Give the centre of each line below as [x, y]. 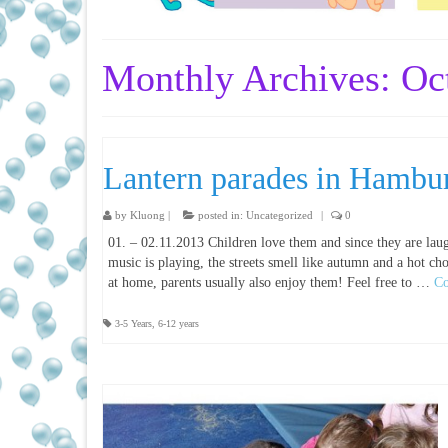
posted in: [220, 214]
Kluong [147, 214]
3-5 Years [133, 323]
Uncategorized [279, 214]
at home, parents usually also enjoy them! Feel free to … [271, 282]
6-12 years [178, 323]
